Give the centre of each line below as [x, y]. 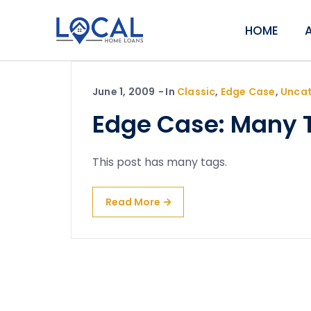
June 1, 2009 [124, 92]
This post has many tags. [160, 162]
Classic [196, 92]
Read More [133, 202]
